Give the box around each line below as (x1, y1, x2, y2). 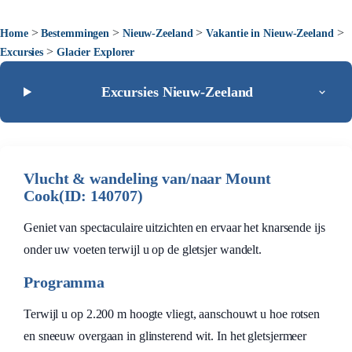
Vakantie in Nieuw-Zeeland (206, 27, 334, 39)
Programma (24, 273, 105, 291)
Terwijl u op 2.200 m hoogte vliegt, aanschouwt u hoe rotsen (24, 307, 321, 321)
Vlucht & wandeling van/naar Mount (24, 170, 271, 187)
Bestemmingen (41, 27, 110, 39)
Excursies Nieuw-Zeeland (101, 84, 254, 100)
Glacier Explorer (56, 46, 135, 58)
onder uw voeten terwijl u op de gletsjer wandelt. (24, 243, 262, 256)
